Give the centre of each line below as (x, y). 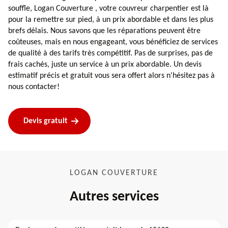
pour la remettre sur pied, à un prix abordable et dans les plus (111, 20)
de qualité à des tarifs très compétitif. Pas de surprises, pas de (110, 54)
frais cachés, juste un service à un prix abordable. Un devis (105, 65)
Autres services (114, 197)
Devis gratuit (46, 121)
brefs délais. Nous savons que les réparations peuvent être (104, 31)
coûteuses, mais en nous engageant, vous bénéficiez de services (113, 42)
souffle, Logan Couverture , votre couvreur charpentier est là (108, 9)
